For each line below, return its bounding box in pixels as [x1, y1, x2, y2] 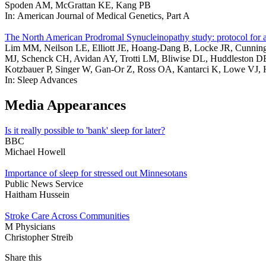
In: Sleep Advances [5, 75, 77, 85]
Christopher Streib [5, 232, 73, 242]
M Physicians [5, 221, 55, 232]
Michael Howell [5, 146, 65, 157]
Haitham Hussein [5, 189, 69, 199]
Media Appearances [5, 97, 126, 113]
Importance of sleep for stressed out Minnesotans [5, 167, 187, 178]
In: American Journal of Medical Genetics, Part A [5, 11, 190, 21]
